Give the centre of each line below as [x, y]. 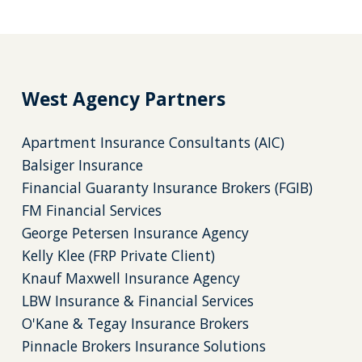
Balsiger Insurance [82, 165]
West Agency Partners [123, 99]
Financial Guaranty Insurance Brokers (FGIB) [167, 188]
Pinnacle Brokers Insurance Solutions [143, 346]
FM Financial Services [91, 210]
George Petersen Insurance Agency [135, 233]
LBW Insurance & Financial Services [137, 301]
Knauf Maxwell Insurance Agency [130, 278]
